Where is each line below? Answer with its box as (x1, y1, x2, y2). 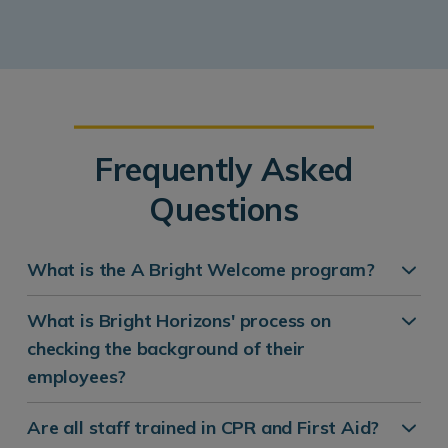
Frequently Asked (95, 148, 353, 189)
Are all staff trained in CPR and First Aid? (27, 415, 380, 439)
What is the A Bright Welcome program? (27, 257, 375, 281)
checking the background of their (27, 336, 306, 360)
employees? (27, 364, 127, 388)
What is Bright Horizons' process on (27, 308, 331, 332)
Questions (149, 188, 299, 229)
